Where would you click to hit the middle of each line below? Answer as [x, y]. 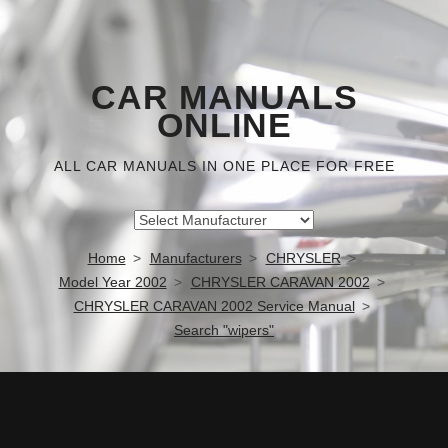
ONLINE [224, 125]
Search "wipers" [224, 330]
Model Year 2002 [112, 282]
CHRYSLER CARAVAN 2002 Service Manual [214, 306]
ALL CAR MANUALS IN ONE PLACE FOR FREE [224, 166]
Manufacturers [195, 258]
